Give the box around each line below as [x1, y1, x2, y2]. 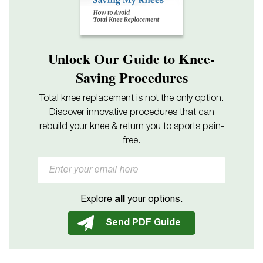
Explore [80, 195, 114, 204]
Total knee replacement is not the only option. [39, 94, 224, 103]
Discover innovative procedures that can [49, 108, 214, 117]
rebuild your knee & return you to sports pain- [39, 122, 224, 131]
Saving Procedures [75, 66, 188, 87]
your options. [125, 195, 183, 204]
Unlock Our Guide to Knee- [48, 48, 215, 69]
